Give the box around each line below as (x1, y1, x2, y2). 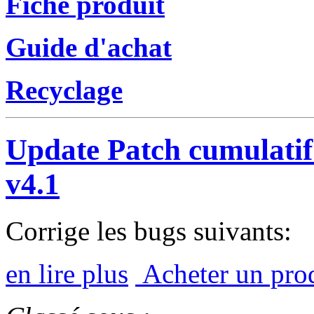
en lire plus (6, 258, 128, 289)
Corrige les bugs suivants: (6, 215, 292, 246)
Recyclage (6, 74, 123, 105)
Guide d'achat (6, 32, 172, 62)
